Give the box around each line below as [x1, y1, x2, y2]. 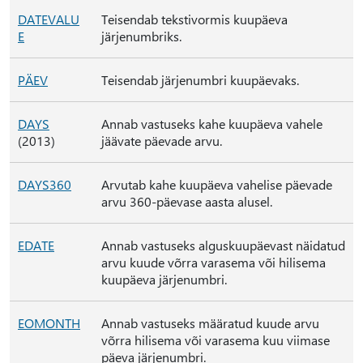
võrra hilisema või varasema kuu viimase [101, 331, 330, 348]
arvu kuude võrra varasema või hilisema [101, 254, 326, 271]
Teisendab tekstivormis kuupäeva [101, 11, 288, 28]
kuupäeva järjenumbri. [101, 271, 227, 288]
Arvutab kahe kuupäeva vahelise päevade [101, 176, 332, 193]
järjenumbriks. [101, 28, 181, 45]
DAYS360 [18, 176, 71, 193]
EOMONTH [18, 314, 80, 331]
